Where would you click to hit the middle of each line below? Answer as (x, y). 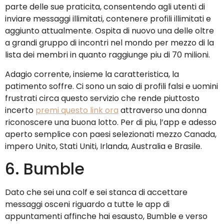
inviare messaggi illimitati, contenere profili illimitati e (108, 19)
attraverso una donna (162, 110)
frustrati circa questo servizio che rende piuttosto (102, 98)
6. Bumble (45, 168)
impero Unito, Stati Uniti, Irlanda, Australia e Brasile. (103, 146)
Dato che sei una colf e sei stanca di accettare (96, 192)
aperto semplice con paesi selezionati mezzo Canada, (111, 134)
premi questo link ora (77, 110)
